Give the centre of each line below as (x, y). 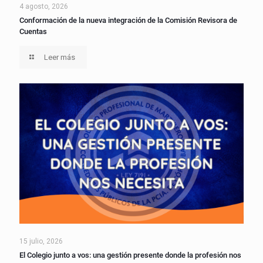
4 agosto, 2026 (44, 7)
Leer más (60, 58)
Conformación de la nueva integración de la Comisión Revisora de (128, 21)
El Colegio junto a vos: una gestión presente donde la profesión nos (130, 255)
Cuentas (33, 32)
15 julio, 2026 (41, 242)
